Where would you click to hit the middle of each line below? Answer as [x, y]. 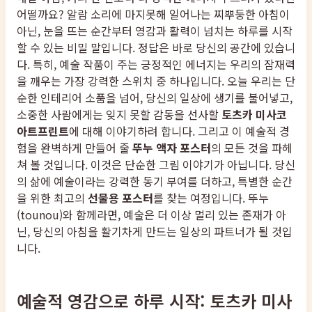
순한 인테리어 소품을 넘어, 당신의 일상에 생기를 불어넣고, [155, 98]
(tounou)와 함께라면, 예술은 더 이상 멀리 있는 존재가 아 [151, 215]
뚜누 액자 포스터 [172, 148]
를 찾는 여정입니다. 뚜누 [211, 198]
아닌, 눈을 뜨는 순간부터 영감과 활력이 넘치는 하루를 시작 [155, 31]
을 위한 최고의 [52, 198]
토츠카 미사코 [254, 115]
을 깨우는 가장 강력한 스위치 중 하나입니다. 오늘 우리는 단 [156, 81]
